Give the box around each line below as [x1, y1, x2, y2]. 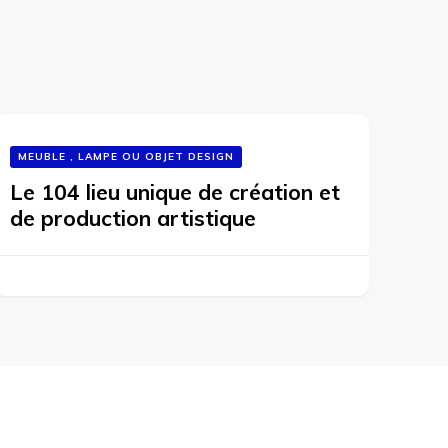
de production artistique [9, 205, 256, 231]
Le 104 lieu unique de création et [9, 179, 340, 205]
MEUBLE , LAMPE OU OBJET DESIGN [17, 150, 234, 163]
